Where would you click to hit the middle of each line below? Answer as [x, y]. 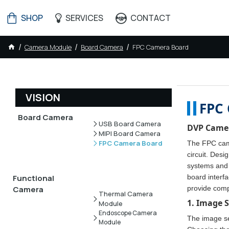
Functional [33, 178]
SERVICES [84, 18]
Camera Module [48, 47]
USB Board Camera [130, 123]
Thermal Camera [125, 193]
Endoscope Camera [128, 213]
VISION [43, 97]
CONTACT [151, 18]
